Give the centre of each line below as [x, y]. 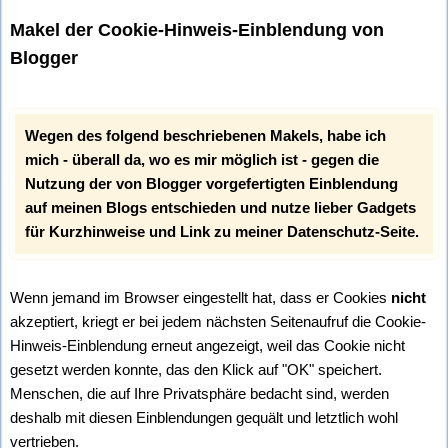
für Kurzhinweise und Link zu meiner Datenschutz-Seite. [222, 231]
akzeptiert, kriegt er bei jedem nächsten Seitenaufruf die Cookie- [218, 321]
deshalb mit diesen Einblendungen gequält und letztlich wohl [204, 417]
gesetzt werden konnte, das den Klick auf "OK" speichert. [196, 369]
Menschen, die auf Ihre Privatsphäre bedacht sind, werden [199, 393]
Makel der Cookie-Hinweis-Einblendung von [197, 29]
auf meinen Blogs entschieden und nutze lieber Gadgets [220, 207]
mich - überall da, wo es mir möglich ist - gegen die [202, 159]
